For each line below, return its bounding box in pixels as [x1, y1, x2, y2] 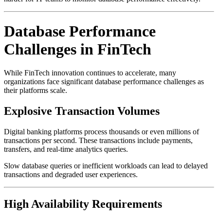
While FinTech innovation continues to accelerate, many [4, 69, 176, 77]
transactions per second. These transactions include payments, [4, 136, 193, 145]
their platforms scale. [4, 86, 67, 95]
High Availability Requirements [4, 198, 162, 211]
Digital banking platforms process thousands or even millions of [4, 127, 199, 136]
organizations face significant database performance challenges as [4, 77, 204, 86]
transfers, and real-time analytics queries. [4, 145, 128, 154]
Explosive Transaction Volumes [4, 105, 160, 118]
